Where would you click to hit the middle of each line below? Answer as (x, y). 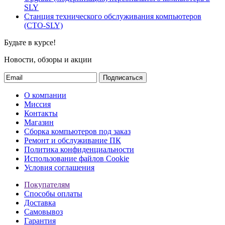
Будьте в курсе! (30, 42)
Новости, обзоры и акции (48, 59)
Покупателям (47, 184)
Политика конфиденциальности (79, 149)
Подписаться (123, 77)
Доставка (40, 202)
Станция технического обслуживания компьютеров (113, 16)
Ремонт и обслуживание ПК (73, 140)
